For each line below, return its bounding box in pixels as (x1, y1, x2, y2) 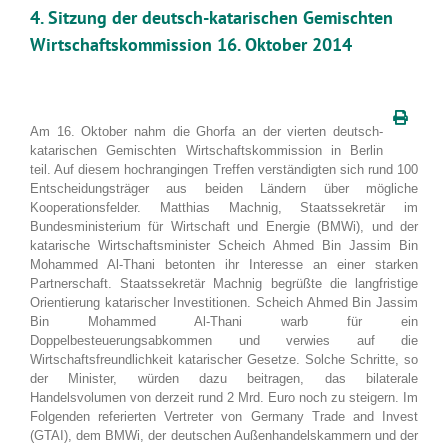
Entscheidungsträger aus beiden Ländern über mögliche (30, 181, 418, 197)
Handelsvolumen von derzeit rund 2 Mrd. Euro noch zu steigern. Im (30, 390, 418, 406)
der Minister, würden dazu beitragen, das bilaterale (30, 371, 418, 387)
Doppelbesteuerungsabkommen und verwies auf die (30, 333, 418, 349)
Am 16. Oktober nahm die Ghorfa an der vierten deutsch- (30, 124, 383, 140)
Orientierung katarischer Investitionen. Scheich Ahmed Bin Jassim (30, 295, 418, 311)
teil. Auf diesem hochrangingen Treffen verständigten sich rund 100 (30, 162, 418, 178)
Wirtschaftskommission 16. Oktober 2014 (30, 32, 352, 56)
